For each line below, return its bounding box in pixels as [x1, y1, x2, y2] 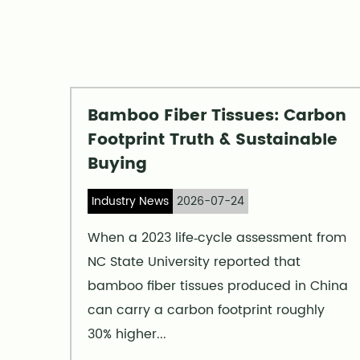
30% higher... [88, 324, 166, 346]
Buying [88, 151, 147, 178]
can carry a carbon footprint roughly [88, 300, 325, 321]
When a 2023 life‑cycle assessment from [88, 227, 346, 249]
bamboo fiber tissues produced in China [88, 276, 348, 297]
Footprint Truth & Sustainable [88, 127, 337, 154]
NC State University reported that [88, 252, 301, 273]
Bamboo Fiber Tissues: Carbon [88, 103, 346, 130]
